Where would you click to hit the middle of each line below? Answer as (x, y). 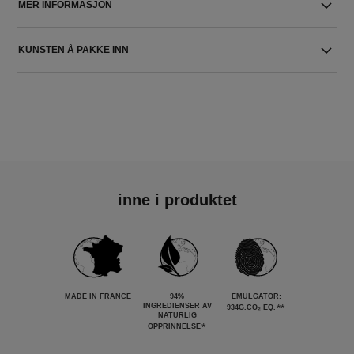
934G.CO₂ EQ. (251, 308)
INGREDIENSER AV (177, 306)
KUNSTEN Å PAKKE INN (74, 50)
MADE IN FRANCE (98, 296)
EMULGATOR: (256, 296)
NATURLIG (177, 315)
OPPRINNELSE (174, 327)
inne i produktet (177, 200)
